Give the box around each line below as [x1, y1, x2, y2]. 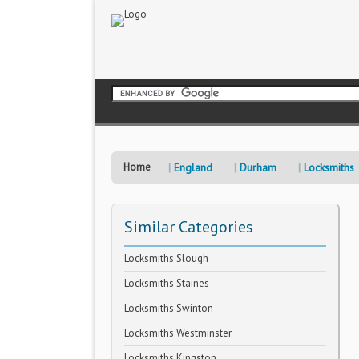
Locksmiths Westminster [124, 326, 232, 340]
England [174, 160, 212, 175]
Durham [240, 160, 276, 175]
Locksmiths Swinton [124, 301, 213, 315]
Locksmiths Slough [124, 252, 208, 265]
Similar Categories [124, 216, 253, 237]
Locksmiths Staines [124, 276, 209, 290]
